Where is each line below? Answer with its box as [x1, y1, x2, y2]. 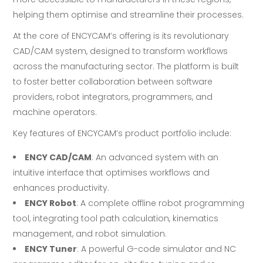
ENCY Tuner [25, 243, 77, 255]
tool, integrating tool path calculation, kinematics [13, 213, 219, 225]
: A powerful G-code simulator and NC [77, 243, 237, 255]
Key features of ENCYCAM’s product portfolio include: [13, 127, 232, 140]
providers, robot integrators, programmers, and [13, 91, 213, 103]
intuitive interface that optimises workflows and [13, 167, 210, 179]
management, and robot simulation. [13, 228, 167, 240]
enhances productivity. [13, 182, 110, 194]
